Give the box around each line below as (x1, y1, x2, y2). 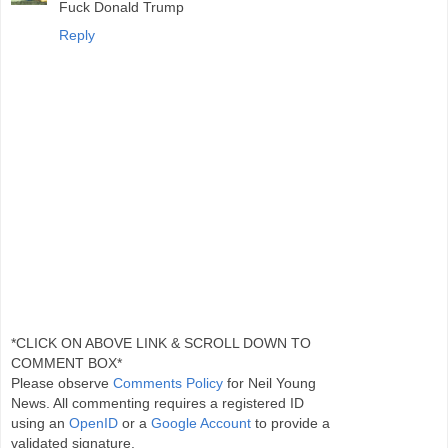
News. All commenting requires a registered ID (11, 394, 304, 411)
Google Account (151, 414, 251, 431)
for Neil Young (223, 374, 316, 391)
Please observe (11, 374, 113, 391)
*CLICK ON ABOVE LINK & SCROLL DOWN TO (11, 334, 311, 351)
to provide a (251, 414, 330, 431)
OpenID (69, 414, 118, 431)
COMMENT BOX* (11, 354, 122, 371)
